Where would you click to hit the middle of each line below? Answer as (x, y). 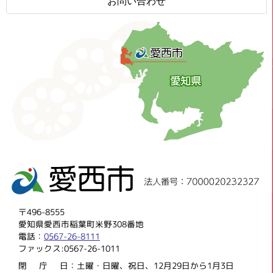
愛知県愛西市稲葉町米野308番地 (81, 224)
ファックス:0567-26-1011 (69, 249)
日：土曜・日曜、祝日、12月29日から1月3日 (147, 266)
